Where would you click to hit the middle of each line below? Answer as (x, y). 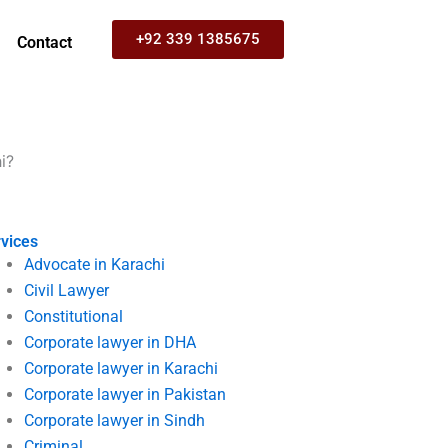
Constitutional (74, 316)
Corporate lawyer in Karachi (121, 368)
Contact (44, 42)
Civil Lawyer (67, 290)
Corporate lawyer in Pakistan (125, 394)
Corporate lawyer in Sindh (115, 420)
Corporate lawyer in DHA (110, 342)
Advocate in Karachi (95, 264)
